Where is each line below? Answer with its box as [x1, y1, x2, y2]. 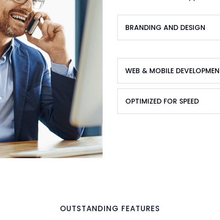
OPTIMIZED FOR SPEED [125, 96, 199, 106]
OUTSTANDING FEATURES [60, 203, 160, 214]
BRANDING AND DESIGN [125, 23, 205, 32]
